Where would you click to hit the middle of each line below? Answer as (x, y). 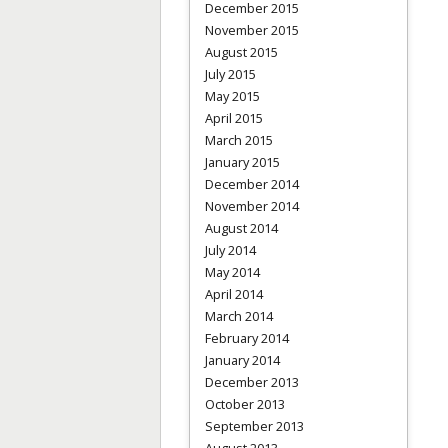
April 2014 (234, 293)
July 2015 (230, 73)
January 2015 (242, 161)
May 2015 (232, 95)
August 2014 (241, 227)
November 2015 (252, 29)
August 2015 (241, 51)
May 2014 (232, 271)
